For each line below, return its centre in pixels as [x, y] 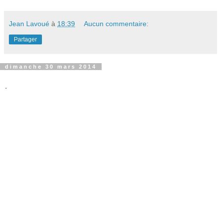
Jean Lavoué [29, 23]
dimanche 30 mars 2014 [51, 66]
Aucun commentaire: [116, 23]
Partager [25, 39]
